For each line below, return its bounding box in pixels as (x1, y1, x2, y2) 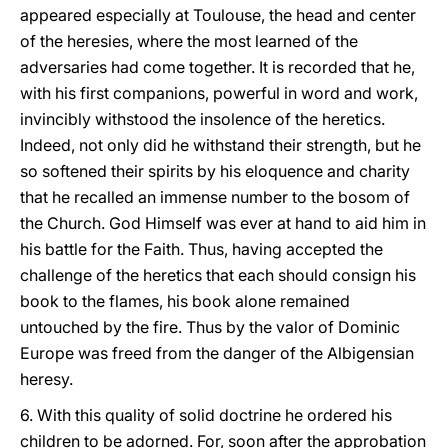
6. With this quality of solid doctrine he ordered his (20, 405, 392, 425)
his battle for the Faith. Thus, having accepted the (20, 239, 383, 259)
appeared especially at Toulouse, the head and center (20, 5, 416, 25)
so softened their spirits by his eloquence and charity (20, 161, 410, 181)
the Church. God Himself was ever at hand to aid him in (20, 213, 426, 233)
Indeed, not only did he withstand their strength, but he (20, 135, 421, 155)
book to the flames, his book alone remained (20, 291, 350, 311)
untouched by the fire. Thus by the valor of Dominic (20, 317, 400, 337)
